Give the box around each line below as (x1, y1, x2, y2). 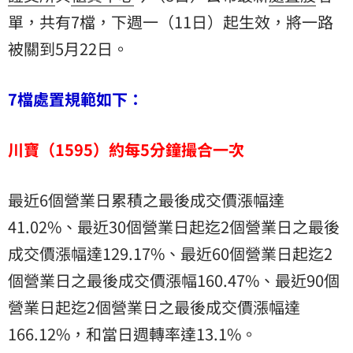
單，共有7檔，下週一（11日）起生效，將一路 (8, 9, 333, 33)
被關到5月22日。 (8, 36, 128, 60)
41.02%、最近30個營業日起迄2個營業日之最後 (8, 214, 340, 238)
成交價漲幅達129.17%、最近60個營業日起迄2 (8, 241, 333, 265)
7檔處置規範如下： (8, 87, 143, 110)
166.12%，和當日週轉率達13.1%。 (8, 321, 257, 345)
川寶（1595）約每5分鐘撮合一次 (8, 137, 244, 161)
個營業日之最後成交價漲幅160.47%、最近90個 (8, 268, 340, 292)
